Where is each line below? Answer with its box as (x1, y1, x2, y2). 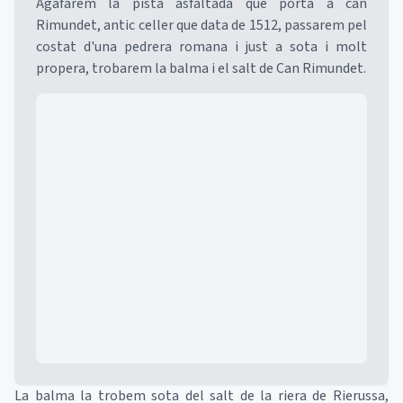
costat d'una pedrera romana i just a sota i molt (36, 37, 367, 57)
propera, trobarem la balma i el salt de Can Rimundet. (36, 58, 366, 78)
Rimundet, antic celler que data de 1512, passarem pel (36, 15, 367, 35)
